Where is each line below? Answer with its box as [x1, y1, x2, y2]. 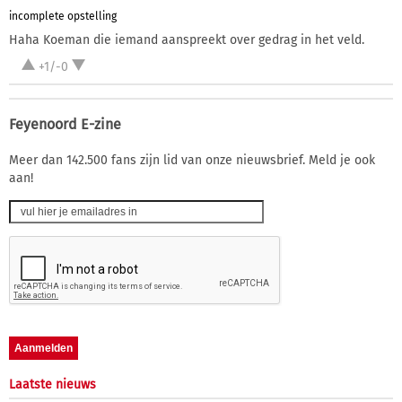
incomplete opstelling [9, 9, 117, 22]
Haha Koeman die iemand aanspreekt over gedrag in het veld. [9, 32, 364, 48]
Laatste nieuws [9, 377, 96, 393]
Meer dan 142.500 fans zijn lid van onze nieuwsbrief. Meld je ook [9, 153, 375, 169]
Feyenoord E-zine [9, 116, 121, 134]
